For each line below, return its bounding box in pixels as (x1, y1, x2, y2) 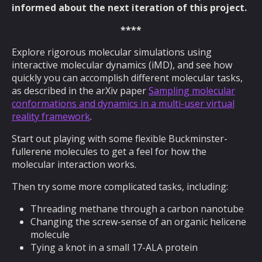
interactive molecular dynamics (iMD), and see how (12, 58, 232, 71)
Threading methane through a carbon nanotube (30, 202, 244, 215)
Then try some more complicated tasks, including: (12, 180, 228, 193)
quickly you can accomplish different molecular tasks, (12, 71, 243, 84)
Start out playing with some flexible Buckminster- (12, 132, 227, 145)
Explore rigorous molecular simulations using (12, 46, 212, 58)
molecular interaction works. (12, 158, 136, 171)
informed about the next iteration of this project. (12, 1, 249, 14)
